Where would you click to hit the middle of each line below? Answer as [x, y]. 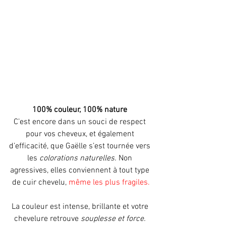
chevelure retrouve [47, 219]
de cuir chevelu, [40, 183]
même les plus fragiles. [109, 183]
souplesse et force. [114, 219]
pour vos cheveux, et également [81, 134]
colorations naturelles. [78, 159]
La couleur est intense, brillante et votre [81, 207]
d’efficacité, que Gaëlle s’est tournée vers [81, 147]
